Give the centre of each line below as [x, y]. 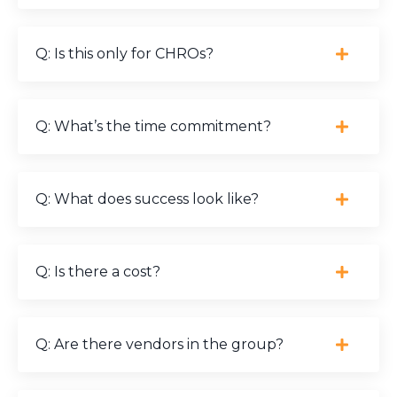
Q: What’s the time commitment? [153, 127]
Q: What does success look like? [147, 199]
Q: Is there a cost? [98, 272]
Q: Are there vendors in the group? [160, 345]
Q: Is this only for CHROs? [125, 54]
